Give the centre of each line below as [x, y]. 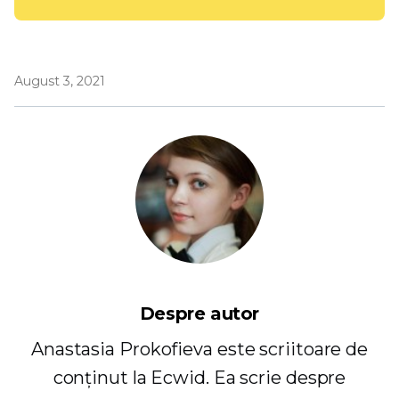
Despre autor [199, 313]
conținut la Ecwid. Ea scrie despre [199, 377]
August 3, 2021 [60, 81]
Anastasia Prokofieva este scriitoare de [199, 349]
